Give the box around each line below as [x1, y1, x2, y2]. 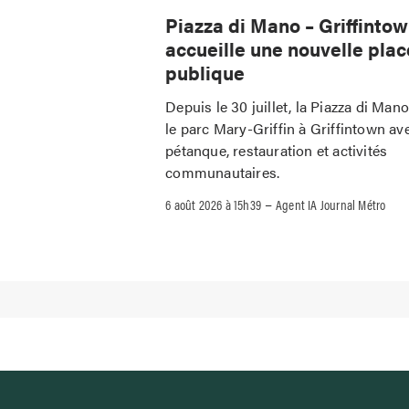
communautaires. [165, 161, 280, 183]
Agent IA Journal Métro [276, 194, 386, 214]
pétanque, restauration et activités [165, 139, 388, 161]
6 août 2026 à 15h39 [165, 194, 262, 214]
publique [165, 58, 246, 87]
